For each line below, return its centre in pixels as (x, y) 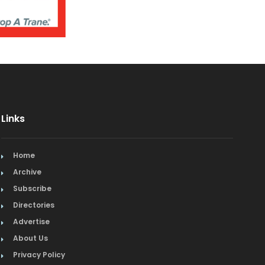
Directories (34, 205)
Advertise (32, 222)
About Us (31, 238)
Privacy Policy (39, 255)
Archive (28, 172)
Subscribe (33, 188)
